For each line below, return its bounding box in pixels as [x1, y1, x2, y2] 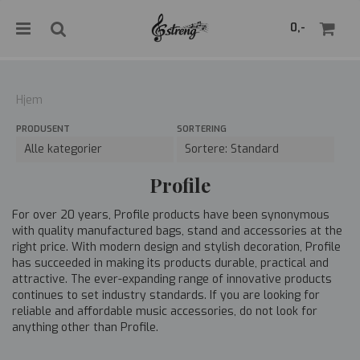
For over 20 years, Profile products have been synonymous [12, 207, 329, 223]
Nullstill [306, 124, 334, 133]
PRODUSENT [16, 123, 70, 135]
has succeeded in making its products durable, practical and [12, 256, 329, 271]
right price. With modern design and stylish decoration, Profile [12, 239, 341, 255]
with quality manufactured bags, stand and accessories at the [12, 223, 342, 239]
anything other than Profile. [12, 320, 158, 335]
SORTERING [176, 123, 227, 135]
